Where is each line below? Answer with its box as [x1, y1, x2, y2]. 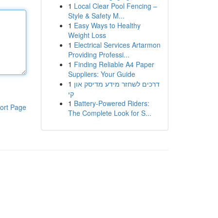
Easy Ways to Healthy [73, 20, 141, 30]
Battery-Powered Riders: [73, 98, 149, 108]
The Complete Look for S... [68, 108, 151, 118]
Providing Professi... [68, 50, 129, 59]
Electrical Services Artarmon [73, 40, 161, 50]
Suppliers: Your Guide [68, 69, 135, 79]
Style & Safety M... [68, 11, 125, 20]
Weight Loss [68, 30, 106, 40]
